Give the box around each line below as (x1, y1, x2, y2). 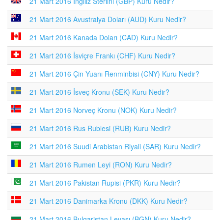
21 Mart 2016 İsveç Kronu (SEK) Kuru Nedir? (29, 87, 169, 97)
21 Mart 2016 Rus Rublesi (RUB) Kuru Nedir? (29, 123, 171, 133)
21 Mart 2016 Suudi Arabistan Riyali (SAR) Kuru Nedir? (29, 141, 201, 151)
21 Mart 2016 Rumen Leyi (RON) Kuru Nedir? (29, 160, 172, 169)
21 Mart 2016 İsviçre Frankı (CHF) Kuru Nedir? (29, 51, 175, 60)
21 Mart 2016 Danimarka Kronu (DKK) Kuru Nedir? (29, 196, 188, 206)
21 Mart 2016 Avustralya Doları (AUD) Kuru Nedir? (29, 14, 186, 24)
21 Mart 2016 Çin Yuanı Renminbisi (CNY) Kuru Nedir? (29, 69, 199, 79)
